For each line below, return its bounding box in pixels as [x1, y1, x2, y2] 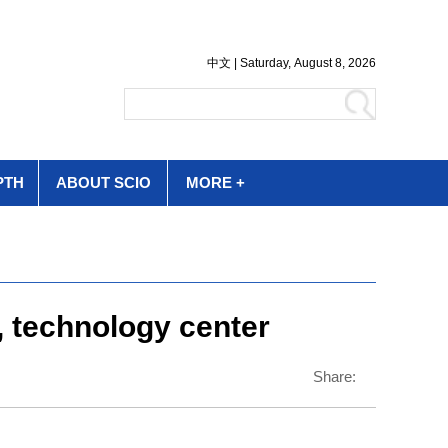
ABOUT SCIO [55, 174, 151, 191]
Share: [313, 368, 356, 385]
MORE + [186, 174, 245, 191]
